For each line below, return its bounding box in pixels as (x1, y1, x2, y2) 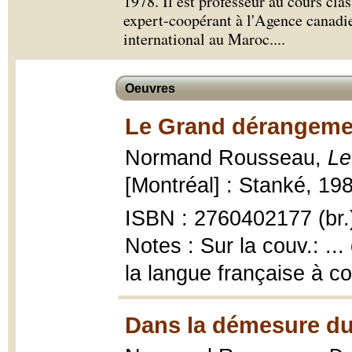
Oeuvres (125, 82, 175, 95)
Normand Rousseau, (125, 146, 328, 170)
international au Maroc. (123, 28, 273, 49)
